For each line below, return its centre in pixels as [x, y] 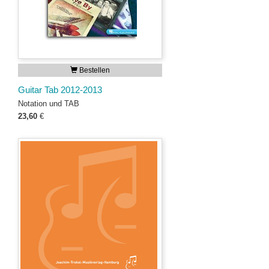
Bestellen [94, 70]
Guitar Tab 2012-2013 [60, 90]
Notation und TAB [49, 104]
